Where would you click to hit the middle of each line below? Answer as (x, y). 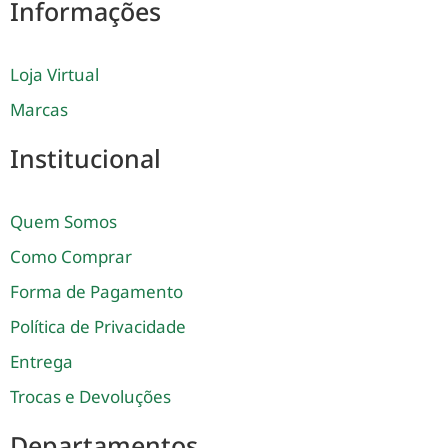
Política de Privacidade (98, 327)
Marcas (39, 110)
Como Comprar (71, 257)
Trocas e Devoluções (90, 397)
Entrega (41, 362)
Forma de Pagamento (96, 292)
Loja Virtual (54, 75)
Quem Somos (63, 222)
